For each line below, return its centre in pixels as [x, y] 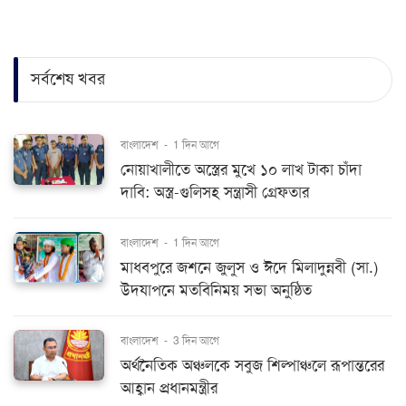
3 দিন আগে [196, 340]
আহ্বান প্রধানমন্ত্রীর [169, 388]
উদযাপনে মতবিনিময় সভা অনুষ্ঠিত [216, 290]
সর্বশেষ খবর [68, 79]
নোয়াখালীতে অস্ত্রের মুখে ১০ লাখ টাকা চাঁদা [241, 169]
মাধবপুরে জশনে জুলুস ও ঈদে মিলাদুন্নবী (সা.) [250, 267]
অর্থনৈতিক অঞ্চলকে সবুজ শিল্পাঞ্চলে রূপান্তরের [252, 365]
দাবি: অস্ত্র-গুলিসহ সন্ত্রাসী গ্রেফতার [215, 192]
